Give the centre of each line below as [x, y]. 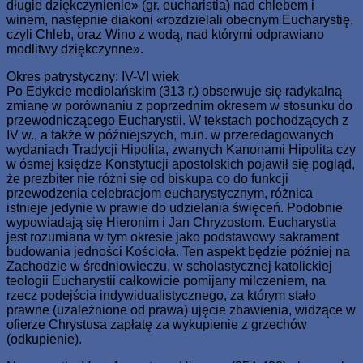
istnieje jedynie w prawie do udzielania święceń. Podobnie [175, 207]
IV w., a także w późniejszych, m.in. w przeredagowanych [170, 135]
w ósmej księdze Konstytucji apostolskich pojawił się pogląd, [181, 164]
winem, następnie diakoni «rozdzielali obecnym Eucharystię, [180, 19]
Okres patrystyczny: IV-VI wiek [93, 76]
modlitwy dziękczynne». [75, 49]
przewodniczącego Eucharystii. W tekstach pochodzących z [177, 120]
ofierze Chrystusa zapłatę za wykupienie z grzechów [157, 324]
